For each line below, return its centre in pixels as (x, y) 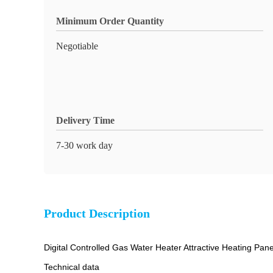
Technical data (73, 267)
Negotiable (77, 46)
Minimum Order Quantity (110, 21)
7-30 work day (84, 145)
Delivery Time (85, 120)
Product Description (97, 213)
